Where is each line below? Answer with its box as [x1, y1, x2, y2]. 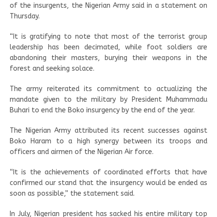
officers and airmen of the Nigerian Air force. [10, 147, 154, 156]
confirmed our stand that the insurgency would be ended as [10, 178, 207, 187]
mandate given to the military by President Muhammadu [10, 95, 207, 104]
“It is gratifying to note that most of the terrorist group [10, 32, 207, 41]
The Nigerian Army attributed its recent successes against [10, 126, 207, 135]
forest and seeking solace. [10, 64, 94, 73]
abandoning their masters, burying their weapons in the [10, 53, 207, 62]
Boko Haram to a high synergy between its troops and [10, 137, 207, 145]
